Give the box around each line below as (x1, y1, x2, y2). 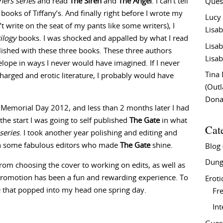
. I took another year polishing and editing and (19, 129, 177, 137)
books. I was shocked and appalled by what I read (16, 35, 188, 42)
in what (160, 117, 187, 124)
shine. (150, 142, 173, 149)
